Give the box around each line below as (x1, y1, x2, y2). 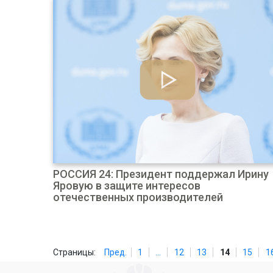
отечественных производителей (53, 191, 223, 204)
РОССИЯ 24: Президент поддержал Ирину (53, 168, 269, 180)
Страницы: (53, 247, 96, 257)
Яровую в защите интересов (53, 179, 200, 192)
